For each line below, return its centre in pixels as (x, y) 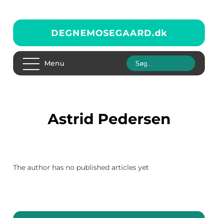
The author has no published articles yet (81, 167)
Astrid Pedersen (115, 119)
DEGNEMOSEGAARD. (103, 33)
